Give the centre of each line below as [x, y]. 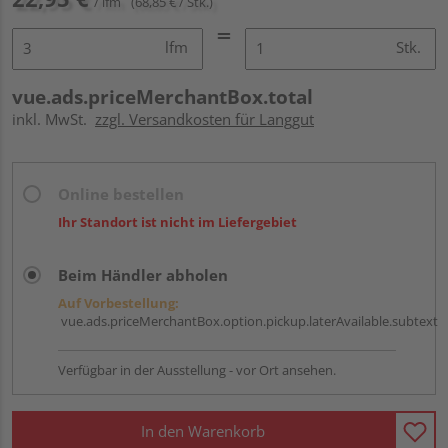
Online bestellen [121, 193]
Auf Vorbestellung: [118, 302]
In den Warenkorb [203, 431]
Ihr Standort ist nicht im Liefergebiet [177, 221]
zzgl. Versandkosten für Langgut [204, 118]
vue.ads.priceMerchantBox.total [162, 96]
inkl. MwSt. [53, 118]
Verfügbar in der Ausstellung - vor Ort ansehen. [197, 369]
